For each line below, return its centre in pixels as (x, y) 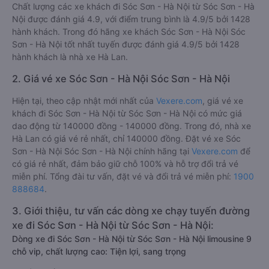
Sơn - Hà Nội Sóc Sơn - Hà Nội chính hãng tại (102, 151)
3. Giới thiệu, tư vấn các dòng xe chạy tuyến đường (131, 211)
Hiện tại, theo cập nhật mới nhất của (84, 101)
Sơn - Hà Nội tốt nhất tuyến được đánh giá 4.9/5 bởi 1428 (126, 44)
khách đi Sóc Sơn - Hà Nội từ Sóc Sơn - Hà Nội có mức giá (127, 113)
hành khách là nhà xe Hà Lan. (70, 57)
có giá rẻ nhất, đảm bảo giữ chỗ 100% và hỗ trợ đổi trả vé (125, 164)
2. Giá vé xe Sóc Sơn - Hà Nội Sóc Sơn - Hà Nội (121, 79)
